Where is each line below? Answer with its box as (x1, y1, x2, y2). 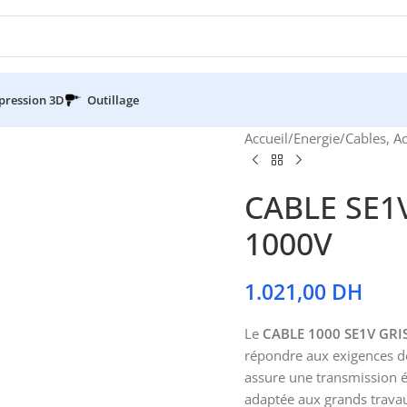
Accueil (244, 129, 288, 147)
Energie (293, 129, 340, 147)
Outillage (87, 92, 139, 108)
